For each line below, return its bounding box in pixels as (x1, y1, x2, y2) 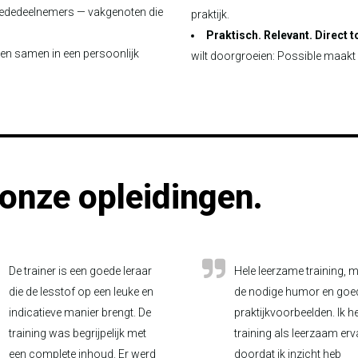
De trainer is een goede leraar (8, 265, 152, 277)
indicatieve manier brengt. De (8, 306, 151, 319)
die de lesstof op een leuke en (8, 285, 153, 298)
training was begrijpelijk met (8, 327, 146, 340)
